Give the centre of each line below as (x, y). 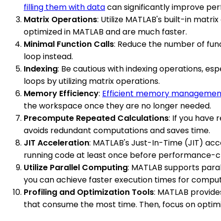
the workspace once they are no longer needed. (117, 106)
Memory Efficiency (61, 93)
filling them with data (64, 7)
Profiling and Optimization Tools (89, 192)
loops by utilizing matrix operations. (92, 81)
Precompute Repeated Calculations (96, 118)
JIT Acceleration (56, 143)
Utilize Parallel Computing (76, 167)
